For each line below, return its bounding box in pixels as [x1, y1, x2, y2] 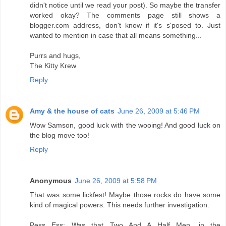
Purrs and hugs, [30, 51, 81, 60]
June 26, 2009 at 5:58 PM [75, 177, 157, 185]
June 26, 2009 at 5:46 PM [118, 107, 200, 116]
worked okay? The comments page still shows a [30, 11, 220, 20]
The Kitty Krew [30, 62, 76, 70]
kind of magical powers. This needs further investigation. [30, 201, 209, 209]
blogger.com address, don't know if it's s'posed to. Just [30, 21, 220, 30]
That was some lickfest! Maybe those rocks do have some [30, 191, 220, 199]
